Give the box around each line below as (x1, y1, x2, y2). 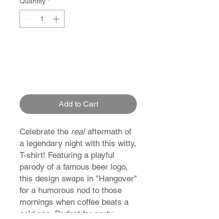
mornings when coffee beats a (20, 197, 129, 207)
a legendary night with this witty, (20, 138, 136, 149)
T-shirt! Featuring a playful (20, 150, 114, 160)
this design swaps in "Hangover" (20, 174, 137, 184)
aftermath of (85, 127, 131, 137)
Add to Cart (58, 99, 98, 109)
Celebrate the (20, 127, 71, 137)
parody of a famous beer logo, (20, 162, 128, 172)
